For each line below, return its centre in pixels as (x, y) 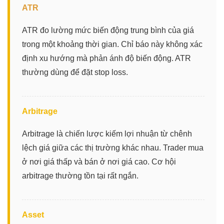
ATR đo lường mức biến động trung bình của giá (108, 30)
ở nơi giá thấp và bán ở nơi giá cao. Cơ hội (99, 161)
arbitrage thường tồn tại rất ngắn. (80, 175)
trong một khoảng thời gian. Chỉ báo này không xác (112, 44)
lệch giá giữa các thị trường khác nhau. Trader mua (113, 147)
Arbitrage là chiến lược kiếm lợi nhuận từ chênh (107, 133)
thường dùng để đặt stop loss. (75, 72)
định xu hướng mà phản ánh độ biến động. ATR (106, 58)
